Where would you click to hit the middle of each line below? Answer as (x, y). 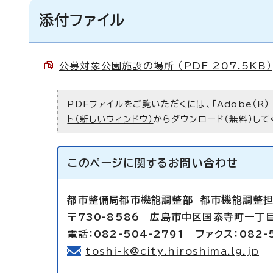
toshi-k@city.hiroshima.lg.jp (172, 251)
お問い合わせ (203, 163)
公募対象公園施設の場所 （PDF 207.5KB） (165, 66)
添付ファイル (82, 20)
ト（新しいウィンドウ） (110, 119)
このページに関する (118, 163)
